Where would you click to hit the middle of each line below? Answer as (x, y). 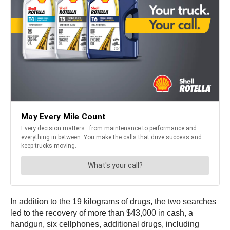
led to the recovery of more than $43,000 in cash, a (102, 213)
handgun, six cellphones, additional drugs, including (105, 224)
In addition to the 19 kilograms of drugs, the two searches (113, 201)
